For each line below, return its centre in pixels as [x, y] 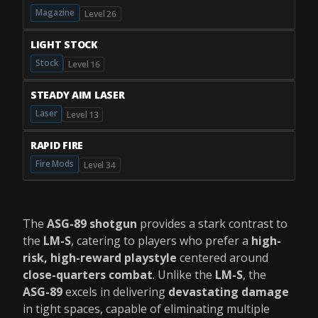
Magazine [55, 12]
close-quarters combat [88, 275]
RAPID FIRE [57, 145]
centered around [223, 258]
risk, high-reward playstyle [100, 258]
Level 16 [84, 64]
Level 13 [83, 114]
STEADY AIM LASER [78, 94]
